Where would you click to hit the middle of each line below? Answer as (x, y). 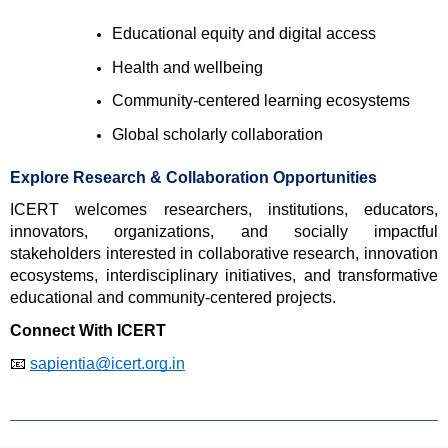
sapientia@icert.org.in (107, 363)
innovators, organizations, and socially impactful (224, 232)
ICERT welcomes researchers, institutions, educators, (224, 210)
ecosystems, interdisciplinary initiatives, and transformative (224, 276)
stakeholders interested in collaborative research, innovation (224, 254)
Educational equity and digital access (245, 33)
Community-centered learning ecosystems (262, 101)
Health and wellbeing (189, 67)
